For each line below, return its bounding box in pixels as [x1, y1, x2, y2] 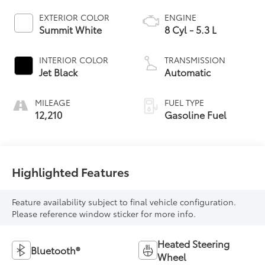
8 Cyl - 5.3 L [164, 22, 216, 36]
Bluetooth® [31, 243, 80, 257]
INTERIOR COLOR [39, 53, 109, 66]
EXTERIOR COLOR [39, 11, 110, 23]
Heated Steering [157, 237, 230, 251]
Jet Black [39, 64, 78, 79]
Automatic [164, 64, 211, 79]
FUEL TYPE [164, 96, 204, 108]
